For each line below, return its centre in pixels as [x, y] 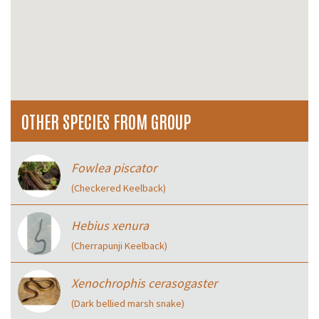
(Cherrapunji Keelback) [119, 246]
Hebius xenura [110, 226]
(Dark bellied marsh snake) [128, 304]
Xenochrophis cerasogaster [144, 283]
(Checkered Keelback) [119, 188]
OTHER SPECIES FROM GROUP [106, 121]
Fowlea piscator [114, 168]
